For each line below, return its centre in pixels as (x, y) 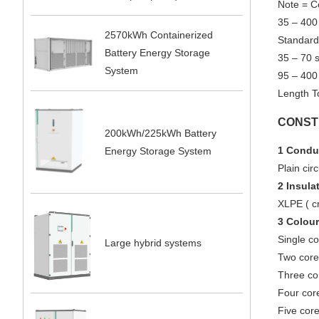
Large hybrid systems (153, 243)
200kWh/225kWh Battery (161, 133)
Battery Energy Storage (158, 53)
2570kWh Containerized (159, 35)
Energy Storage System (158, 151)
